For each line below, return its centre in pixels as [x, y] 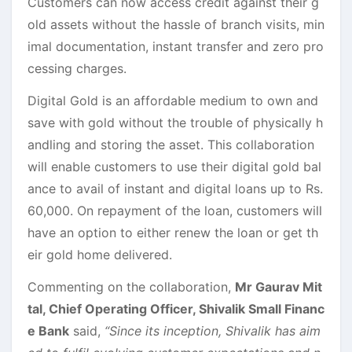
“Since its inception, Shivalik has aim [213, 330]
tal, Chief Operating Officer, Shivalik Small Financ [176, 308]
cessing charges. [77, 68]
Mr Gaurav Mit [279, 286]
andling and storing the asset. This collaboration [171, 144]
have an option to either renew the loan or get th [173, 232]
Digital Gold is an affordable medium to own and [173, 100]
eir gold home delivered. [100, 254]
